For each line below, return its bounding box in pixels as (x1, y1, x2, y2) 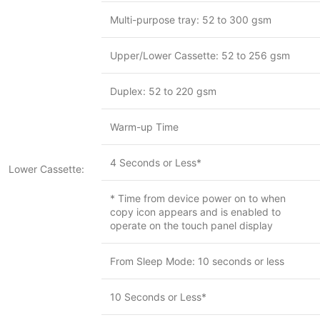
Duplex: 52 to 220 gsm (110, 85, 216, 97)
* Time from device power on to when (110, 192, 286, 204)
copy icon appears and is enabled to (110, 206, 281, 218)
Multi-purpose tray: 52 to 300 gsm (110, 14, 271, 26)
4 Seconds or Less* (110, 156, 201, 169)
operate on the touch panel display (110, 219, 273, 231)
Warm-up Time (110, 121, 179, 133)
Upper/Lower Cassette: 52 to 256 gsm (110, 49, 290, 61)
